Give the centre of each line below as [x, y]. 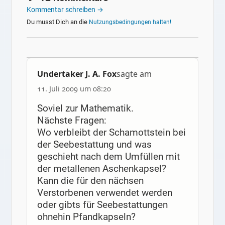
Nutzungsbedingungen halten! [130, 22]
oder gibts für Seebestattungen [102, 205]
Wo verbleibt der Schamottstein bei [111, 133]
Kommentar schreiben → [65, 9]
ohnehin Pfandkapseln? [86, 217]
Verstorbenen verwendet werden [104, 193]
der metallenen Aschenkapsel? [101, 169]
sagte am [134, 74]
